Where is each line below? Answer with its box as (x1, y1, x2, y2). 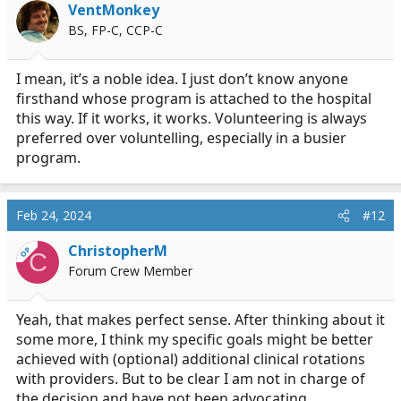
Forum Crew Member (68, 262, 192, 279)
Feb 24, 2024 (16, 207, 91, 224)
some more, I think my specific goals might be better (16, 329, 373, 349)
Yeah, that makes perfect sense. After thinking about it (16, 310, 385, 329)
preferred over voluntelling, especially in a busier (16, 128, 346, 148)
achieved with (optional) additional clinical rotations (16, 349, 365, 369)
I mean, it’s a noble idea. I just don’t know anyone (16, 69, 348, 89)
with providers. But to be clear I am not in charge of (16, 369, 365, 388)
